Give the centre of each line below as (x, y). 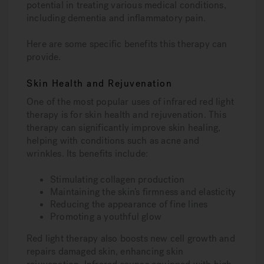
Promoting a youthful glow (106, 217)
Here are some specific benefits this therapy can (127, 44)
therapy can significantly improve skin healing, (124, 128)
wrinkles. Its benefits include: (88, 154)
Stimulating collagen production (118, 179)
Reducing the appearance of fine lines (129, 204)
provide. (44, 57)
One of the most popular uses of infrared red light (131, 102)
